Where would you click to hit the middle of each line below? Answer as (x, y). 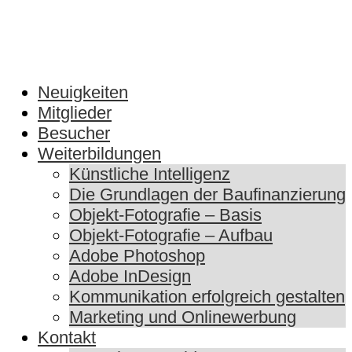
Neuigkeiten (83, 93)
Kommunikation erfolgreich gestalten (207, 297)
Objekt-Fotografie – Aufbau (171, 236)
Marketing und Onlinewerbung (183, 317)
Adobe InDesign (130, 277)
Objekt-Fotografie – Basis (165, 215)
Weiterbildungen (99, 154)
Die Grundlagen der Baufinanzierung (207, 195)
